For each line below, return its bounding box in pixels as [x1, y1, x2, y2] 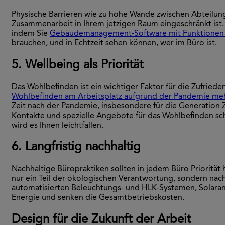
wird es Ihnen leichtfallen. [12, 121, 103, 130]
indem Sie [12, 29, 50, 38]
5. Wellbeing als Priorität [12, 59, 143, 71]
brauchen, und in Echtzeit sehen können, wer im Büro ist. [12, 39, 217, 47]
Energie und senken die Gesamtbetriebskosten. [12, 194, 184, 202]
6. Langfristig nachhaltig [12, 141, 141, 154]
